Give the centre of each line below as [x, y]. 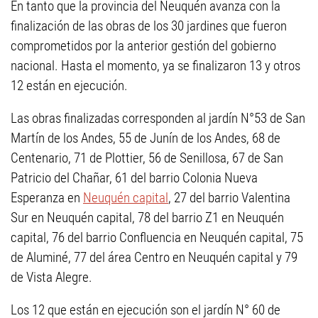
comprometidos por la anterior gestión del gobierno [143, 46]
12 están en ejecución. [69, 86]
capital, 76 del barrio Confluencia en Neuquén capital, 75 [157, 237]
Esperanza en [47, 198]
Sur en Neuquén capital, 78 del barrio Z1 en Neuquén [147, 218]
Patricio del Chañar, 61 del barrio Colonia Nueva [134, 178]
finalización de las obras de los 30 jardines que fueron [149, 26]
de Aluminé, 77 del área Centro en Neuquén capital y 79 [154, 257]
